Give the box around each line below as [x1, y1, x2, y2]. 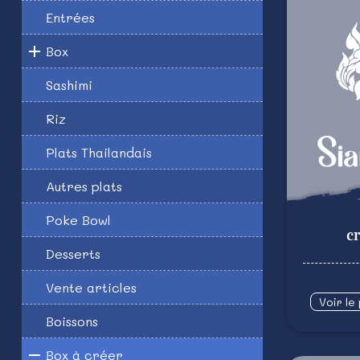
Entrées [46, 9, 95, 26]
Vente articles [46, 279, 137, 296]
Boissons [46, 313, 98, 329]
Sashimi [46, 76, 92, 93]
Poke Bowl [46, 211, 111, 228]
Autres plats [46, 178, 122, 194]
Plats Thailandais [46, 144, 152, 161]
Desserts [46, 245, 100, 262]
